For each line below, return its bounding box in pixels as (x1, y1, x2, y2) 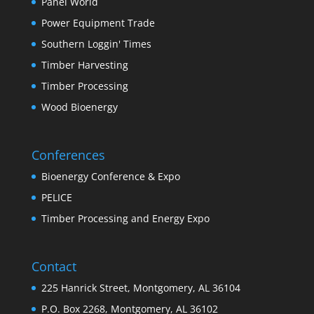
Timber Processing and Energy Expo (41, 211, 210, 225)
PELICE (41, 190, 72, 204)
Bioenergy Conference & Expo (41, 169, 180, 183)
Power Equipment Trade (41, 15, 155, 29)
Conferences (31, 146, 105, 163)
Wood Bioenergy (41, 100, 118, 114)
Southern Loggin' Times (41, 36, 151, 50)
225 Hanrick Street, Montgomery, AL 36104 (41, 280, 240, 294)
